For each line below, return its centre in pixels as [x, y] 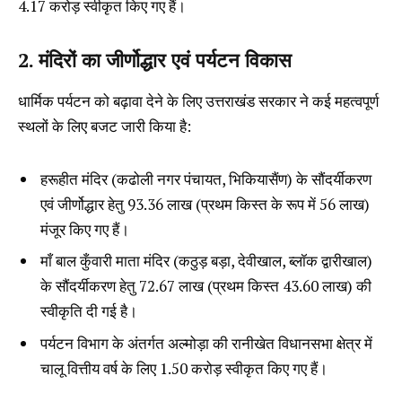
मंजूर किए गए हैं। [85, 229]
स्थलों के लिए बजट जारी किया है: [105, 127]
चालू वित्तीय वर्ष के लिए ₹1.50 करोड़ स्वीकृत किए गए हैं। [184, 368]
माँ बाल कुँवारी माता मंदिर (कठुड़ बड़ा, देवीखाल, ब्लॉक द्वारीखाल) [206, 261]
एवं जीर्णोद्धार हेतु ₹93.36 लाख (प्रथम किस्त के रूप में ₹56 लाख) [205, 204]
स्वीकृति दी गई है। [89, 311]
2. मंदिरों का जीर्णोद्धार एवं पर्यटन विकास [155, 59]
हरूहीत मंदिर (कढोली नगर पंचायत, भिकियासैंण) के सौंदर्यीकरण [206, 179]
